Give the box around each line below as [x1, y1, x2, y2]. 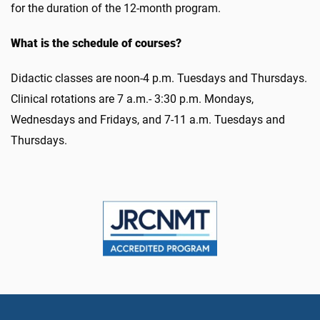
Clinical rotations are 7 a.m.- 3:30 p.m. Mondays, [11, 92, 254, 106]
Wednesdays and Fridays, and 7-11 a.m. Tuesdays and [11, 113, 285, 126]
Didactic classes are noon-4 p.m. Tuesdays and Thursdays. [11, 71, 307, 85]
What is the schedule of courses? [11, 36, 181, 50]
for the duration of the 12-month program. [11, 1, 221, 15]
